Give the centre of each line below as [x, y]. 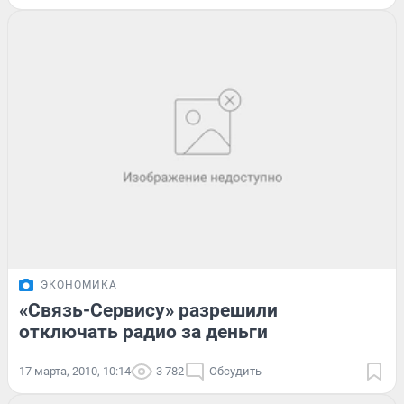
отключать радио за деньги [143, 332]
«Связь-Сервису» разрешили [148, 311]
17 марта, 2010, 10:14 [75, 372]
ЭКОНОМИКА [79, 285]
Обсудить [235, 372]
